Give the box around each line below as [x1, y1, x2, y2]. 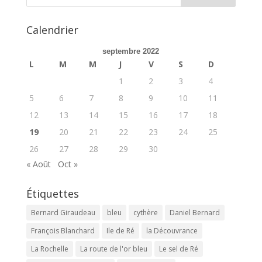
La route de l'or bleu [80, 244, 147, 254]
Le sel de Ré [158, 244, 198, 254]
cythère [133, 208, 158, 218]
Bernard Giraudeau [30, 208, 95, 218]
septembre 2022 [102, 47, 160, 56]
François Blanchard [30, 226, 95, 236]
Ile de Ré [106, 226, 135, 236]
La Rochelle [30, 244, 68, 254]
